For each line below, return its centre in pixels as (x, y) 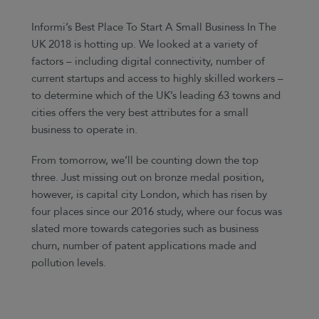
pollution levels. (69, 263)
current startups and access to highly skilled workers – (158, 79)
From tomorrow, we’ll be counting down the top (145, 161)
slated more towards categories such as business (145, 229)
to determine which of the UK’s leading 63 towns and (156, 96)
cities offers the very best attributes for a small (140, 113)
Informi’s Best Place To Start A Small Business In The (154, 28)
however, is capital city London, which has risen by (150, 195)
